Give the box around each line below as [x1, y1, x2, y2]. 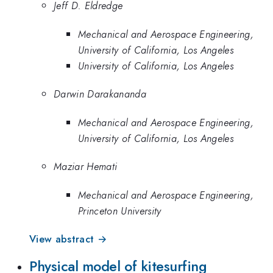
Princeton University [78, 203, 161, 218]
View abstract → [29, 231, 107, 246]
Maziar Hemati [54, 159, 118, 174]
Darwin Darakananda [54, 87, 146, 102]
